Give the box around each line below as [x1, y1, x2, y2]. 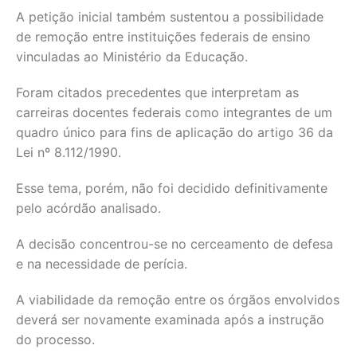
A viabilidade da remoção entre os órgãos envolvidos [16, 292, 339, 308]
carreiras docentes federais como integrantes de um [16, 104, 332, 120]
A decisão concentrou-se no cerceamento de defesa [16, 236, 333, 252]
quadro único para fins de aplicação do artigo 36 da [16, 124, 333, 140]
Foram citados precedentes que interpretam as [16, 84, 299, 100]
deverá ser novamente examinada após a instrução [16, 312, 324, 328]
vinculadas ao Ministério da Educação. [16, 49, 248, 65]
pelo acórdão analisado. [16, 200, 161, 216]
